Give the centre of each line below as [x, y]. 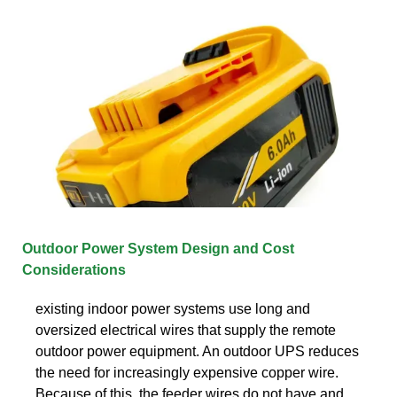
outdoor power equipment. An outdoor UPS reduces [197, 351]
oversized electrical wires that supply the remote [186, 330]
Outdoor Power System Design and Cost [158, 248]
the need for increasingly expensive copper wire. [187, 372]
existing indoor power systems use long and [173, 308]
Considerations [74, 269]
